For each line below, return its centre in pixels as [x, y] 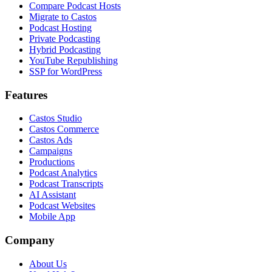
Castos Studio [56, 118]
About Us [48, 263]
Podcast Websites [62, 206]
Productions [52, 162]
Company [30, 240]
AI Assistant [53, 195]
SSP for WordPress [66, 71]
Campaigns [51, 151]
